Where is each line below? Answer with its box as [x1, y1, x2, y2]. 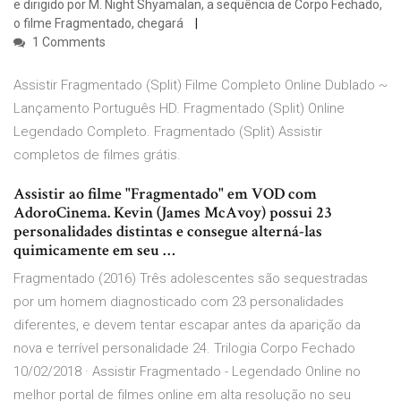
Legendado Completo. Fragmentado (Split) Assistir [13, 124, 322, 141]
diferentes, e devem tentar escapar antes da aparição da [13, 317, 361, 334]
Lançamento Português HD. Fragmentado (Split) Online [13, 100, 345, 117]
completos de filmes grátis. [13, 147, 181, 164]
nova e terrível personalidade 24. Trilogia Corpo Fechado [13, 340, 355, 357]
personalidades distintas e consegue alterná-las [13, 221, 322, 243]
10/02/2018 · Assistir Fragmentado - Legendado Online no [13, 363, 361, 380]
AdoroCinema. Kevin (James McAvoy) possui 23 [13, 202, 332, 224]
